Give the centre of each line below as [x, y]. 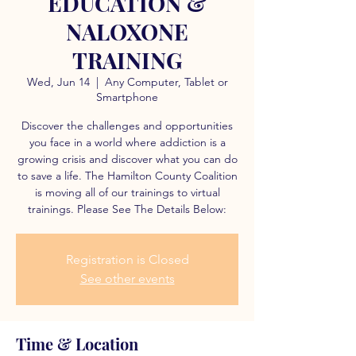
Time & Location [77, 344]
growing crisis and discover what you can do [127, 159]
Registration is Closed [127, 259]
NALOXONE [127, 31]
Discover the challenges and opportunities [127, 126]
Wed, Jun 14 [58, 82]
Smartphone [127, 97]
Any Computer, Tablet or [166, 82]
